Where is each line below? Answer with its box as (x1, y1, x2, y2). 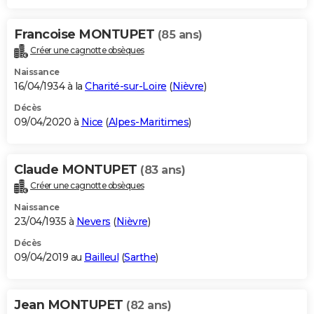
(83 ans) (140, 163, 185, 177)
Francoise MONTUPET (14, 27, 158, 43)
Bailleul (84, 251, 118, 264)
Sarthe (124, 251, 156, 264)
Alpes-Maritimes (108, 116, 189, 129)
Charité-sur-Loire (85, 80, 167, 93)
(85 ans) (157, 28, 203, 42)
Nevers (76, 215, 111, 228)
